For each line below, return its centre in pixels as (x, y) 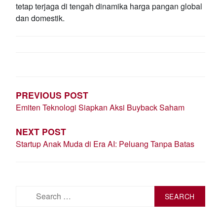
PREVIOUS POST (52, 95)
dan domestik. (40, 18)
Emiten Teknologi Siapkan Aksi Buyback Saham (100, 107)
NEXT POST (41, 131)
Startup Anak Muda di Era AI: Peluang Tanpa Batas (105, 144)
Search (27, 190)
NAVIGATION (55, 75)
